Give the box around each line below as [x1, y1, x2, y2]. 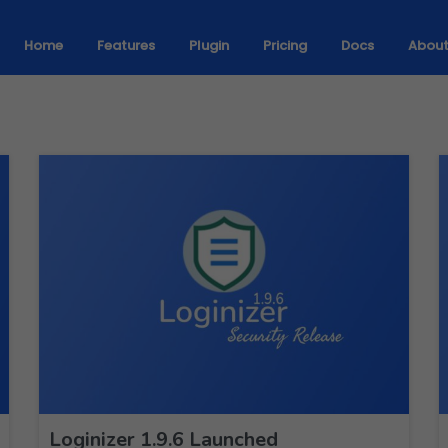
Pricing [262, 35, 307, 55]
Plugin [188, 35, 229, 55]
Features [96, 35, 155, 55]
